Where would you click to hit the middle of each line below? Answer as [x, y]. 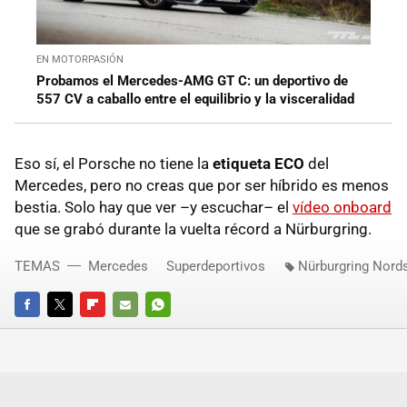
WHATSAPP [177, 330]
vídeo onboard [342, 208]
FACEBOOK [44, 330]
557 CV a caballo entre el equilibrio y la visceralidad [195, 99]
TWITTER [72, 330]
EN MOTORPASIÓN [80, 60]
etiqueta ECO [258, 164]
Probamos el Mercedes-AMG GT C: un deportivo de [192, 81]
